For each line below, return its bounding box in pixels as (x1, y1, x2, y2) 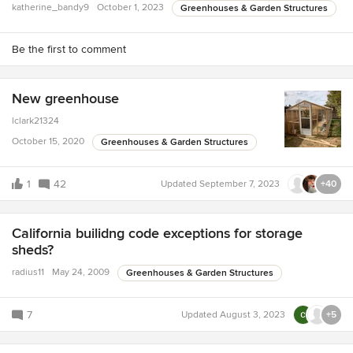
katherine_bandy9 (12, 2, 89, 14)
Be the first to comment (12, 43, 126, 57)
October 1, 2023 (97, 2, 164, 14)
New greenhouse (12, 90, 119, 108)
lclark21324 (12, 115, 59, 128)
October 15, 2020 (12, 136, 84, 148)
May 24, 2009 (52, 266, 110, 279)
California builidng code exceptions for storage (12, 225, 303, 243)
